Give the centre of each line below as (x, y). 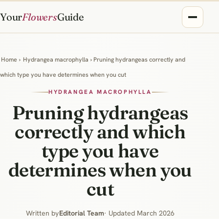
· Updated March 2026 (139, 213)
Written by (42, 213)
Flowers (40, 17)
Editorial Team (81, 213)
